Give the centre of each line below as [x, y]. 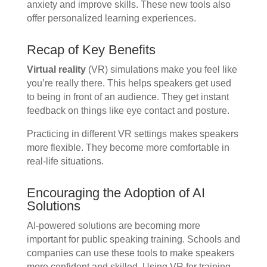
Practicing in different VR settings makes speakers [132, 134]
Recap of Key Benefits [91, 50]
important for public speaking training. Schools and [133, 240]
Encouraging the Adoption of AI [116, 193]
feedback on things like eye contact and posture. [128, 111]
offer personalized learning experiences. [111, 18]
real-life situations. [65, 162]
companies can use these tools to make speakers [130, 253]
